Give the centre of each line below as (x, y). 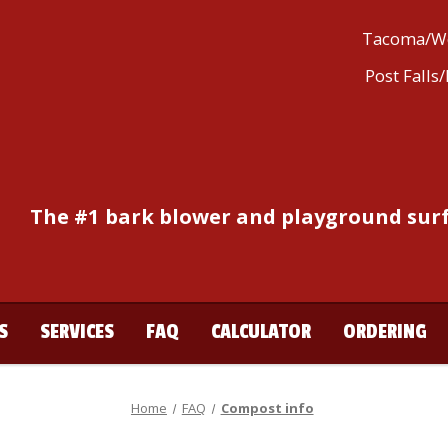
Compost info (267, 407)
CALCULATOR (260, 331)
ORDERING (384, 331)
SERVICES (76, 331)
